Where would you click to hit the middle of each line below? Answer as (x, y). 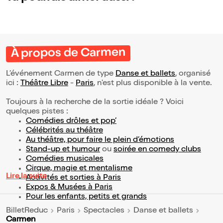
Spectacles (104, 211)
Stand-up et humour (63, 150)
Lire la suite (26, 177)
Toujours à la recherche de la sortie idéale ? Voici (95, 103)
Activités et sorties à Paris (73, 178)
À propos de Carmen (68, 54)
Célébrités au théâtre (64, 131)
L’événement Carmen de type (61, 74)
